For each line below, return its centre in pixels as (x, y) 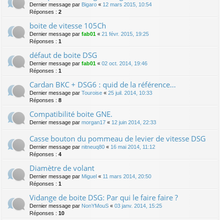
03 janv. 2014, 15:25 (138, 206)
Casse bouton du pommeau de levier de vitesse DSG (118, 138)
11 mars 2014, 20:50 (127, 176)
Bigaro (89, 4)
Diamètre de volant (62, 168)
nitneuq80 (93, 147)
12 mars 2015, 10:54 (127, 4)
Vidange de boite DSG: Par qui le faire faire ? (104, 197)
